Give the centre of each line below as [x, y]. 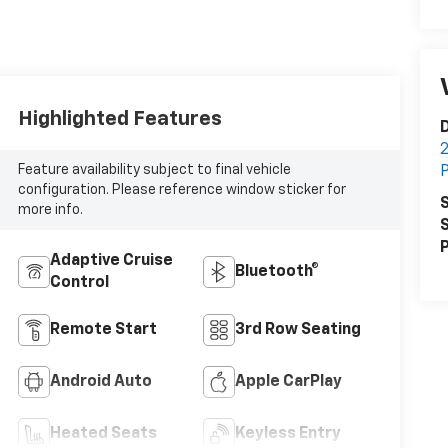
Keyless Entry [287, 433]
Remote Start [103, 329]
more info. [50, 209]
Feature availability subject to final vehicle [154, 169]
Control [79, 282]
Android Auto [100, 381]
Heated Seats [103, 433]
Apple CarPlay [288, 381]
